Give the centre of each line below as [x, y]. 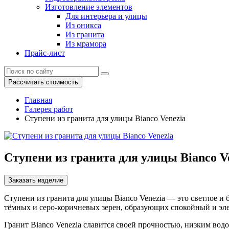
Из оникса [83, 25]
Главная [38, 100]
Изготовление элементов [89, 7]
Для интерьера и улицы [106, 16]
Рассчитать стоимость [43, 82]
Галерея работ [49, 109]
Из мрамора [86, 44]
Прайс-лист [45, 53]
